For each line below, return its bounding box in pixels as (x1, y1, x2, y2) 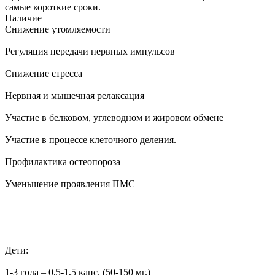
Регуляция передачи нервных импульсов (5, 45, 175, 56)
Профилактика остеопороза (5, 156, 120, 167)
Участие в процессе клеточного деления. (5, 134, 176, 145)
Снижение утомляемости (5, 23, 110, 34)
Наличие (5, 12, 42, 23)
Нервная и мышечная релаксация (5, 90, 144, 101)
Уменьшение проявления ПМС (5, 178, 135, 189)
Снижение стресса (5, 68, 82, 79)
